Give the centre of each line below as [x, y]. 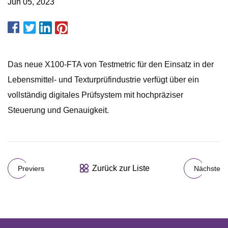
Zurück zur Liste [121, 168]
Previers [31, 168]
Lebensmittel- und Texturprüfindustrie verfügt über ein [103, 80]
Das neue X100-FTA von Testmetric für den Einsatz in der [111, 64]
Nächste [207, 168]
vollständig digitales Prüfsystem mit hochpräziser [95, 95]
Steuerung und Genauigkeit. [58, 110]
